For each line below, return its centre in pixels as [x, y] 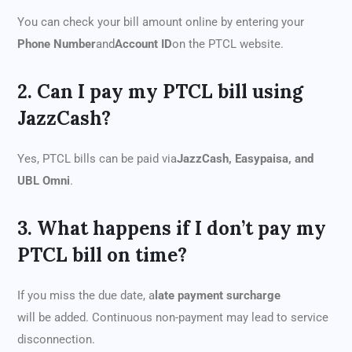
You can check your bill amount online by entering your [161, 22]
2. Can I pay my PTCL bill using [160, 92]
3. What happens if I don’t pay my [172, 229]
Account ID [143, 44]
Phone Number [57, 44]
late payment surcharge [218, 296]
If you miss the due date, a [86, 296]
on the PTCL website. [228, 44]
